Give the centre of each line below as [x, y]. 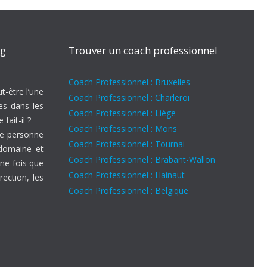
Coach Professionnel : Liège [122, 113]
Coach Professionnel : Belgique [128, 190]
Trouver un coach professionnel [143, 50]
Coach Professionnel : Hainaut [127, 175]
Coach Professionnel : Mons [123, 128]
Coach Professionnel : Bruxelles [129, 82]
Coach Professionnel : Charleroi [129, 97]
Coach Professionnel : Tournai [127, 144]
